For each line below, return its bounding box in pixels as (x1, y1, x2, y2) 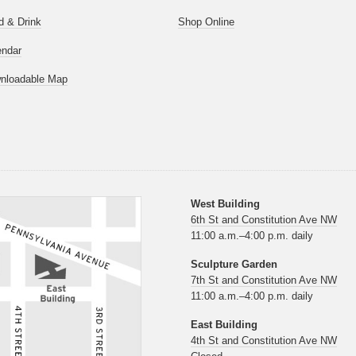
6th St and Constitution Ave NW (191, 214, 337, 226)
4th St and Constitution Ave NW (191, 335, 337, 347)
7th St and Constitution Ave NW (191, 274, 337, 287)
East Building (191, 319, 257, 331)
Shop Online (178, 16, 234, 29)
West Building (191, 198, 260, 211)
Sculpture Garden (191, 258, 277, 271)
